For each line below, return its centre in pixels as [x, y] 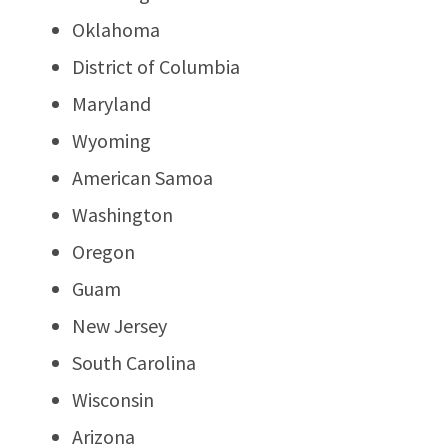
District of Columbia [156, 66]
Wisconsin [113, 399]
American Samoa [142, 177]
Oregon [103, 251]
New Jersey [119, 325]
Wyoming [111, 140]
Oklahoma [116, 29]
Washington [122, 214]
